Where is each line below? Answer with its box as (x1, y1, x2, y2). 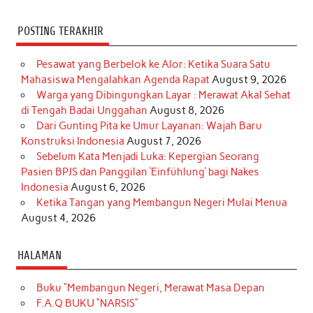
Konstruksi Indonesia (21, 135, 125, 148)
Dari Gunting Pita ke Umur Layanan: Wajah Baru (36, 119, 262, 133)
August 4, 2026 (21, 212, 96, 225)
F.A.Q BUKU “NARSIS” (36, 297, 138, 310)
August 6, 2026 (71, 181, 146, 194)
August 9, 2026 (212, 73, 287, 87)
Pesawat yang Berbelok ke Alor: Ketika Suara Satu (36, 58, 270, 71)
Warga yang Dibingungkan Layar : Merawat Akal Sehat (36, 89, 291, 102)
